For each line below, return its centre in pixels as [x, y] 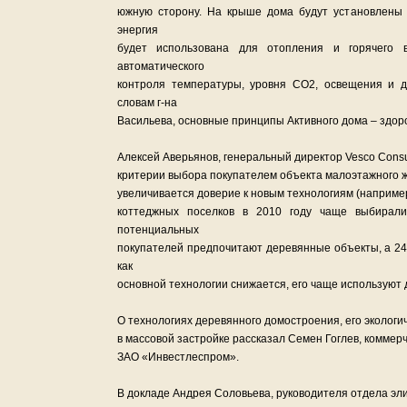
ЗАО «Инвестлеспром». [178, 357]
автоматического [161, 66]
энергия [138, 30]
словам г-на [147, 103]
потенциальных [158, 230]
